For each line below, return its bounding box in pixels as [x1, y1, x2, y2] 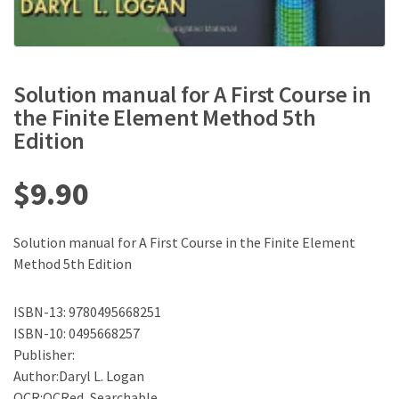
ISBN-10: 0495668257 [13, 324, 140, 343]
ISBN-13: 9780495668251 [13, 303, 161, 322]
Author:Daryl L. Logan [13, 367, 144, 386]
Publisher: [13, 346, 75, 364]
